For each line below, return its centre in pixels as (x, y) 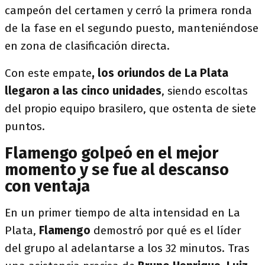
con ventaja (47, 186)
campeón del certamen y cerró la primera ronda (128, 10)
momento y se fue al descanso (117, 170)
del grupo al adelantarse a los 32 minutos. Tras (127, 248)
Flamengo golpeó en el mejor (112, 153)
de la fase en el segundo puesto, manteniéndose (132, 28)
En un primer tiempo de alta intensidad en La (122, 213)
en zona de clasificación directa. (87, 46)
